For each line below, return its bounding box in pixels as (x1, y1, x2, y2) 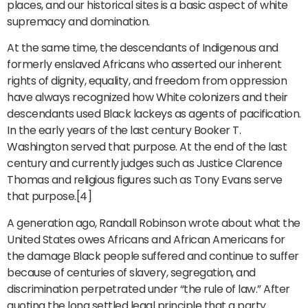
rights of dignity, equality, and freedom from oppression (7, 73, 287, 89)
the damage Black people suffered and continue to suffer (7, 247, 299, 264)
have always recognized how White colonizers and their (7, 89, 288, 106)
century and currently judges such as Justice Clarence (7, 155, 283, 172)
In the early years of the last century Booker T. (7, 122, 241, 139)
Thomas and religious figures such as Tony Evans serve (7, 172, 283, 188)
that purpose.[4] (7, 188, 91, 205)
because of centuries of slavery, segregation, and (7, 264, 256, 280)
